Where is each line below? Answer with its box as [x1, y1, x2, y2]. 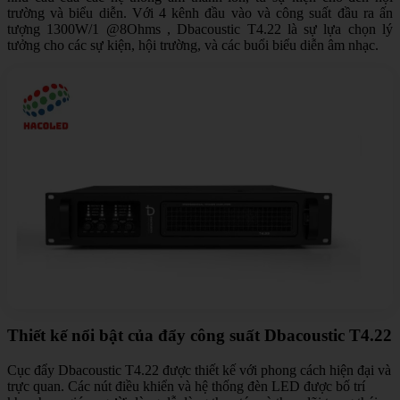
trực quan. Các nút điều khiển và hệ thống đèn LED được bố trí [7, 378, 365, 394]
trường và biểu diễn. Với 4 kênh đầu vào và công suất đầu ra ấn [7, 5, 393, 21]
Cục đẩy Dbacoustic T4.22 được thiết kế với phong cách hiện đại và [7, 362, 391, 378]
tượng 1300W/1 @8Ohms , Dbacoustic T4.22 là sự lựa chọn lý [7, 21, 393, 37]
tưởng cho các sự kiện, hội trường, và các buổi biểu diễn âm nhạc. [7, 37, 379, 54]
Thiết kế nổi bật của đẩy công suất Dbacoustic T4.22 [7, 325, 392, 345]
